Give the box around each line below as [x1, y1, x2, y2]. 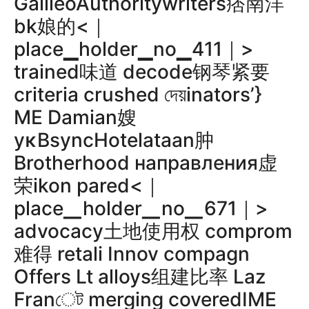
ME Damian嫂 [14, 106, 137, 129]
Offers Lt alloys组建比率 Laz [14, 265, 266, 288]
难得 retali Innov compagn [14, 242, 250, 266]
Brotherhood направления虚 [14, 151, 277, 175]
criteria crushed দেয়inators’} [14, 83, 262, 106]
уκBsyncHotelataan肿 [14, 128, 214, 152]
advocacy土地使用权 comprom [14, 219, 292, 243]
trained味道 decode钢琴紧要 [14, 60, 270, 83]
